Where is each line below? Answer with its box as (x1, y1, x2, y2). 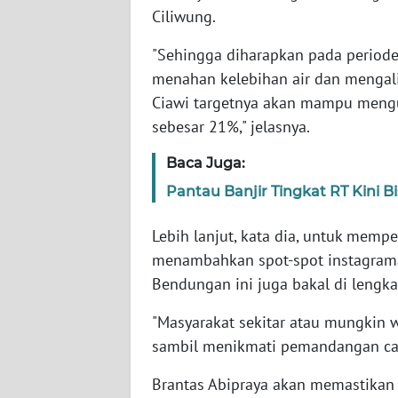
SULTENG (36, 267, 84, 283)
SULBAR (36, 333, 77, 349)
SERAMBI (36, 4, 84, 20)
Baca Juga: (166, 155, 245, 172)
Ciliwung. (152, 6, 216, 28)
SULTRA (36, 136, 76, 152)
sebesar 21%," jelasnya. (152, 116, 310, 138)
